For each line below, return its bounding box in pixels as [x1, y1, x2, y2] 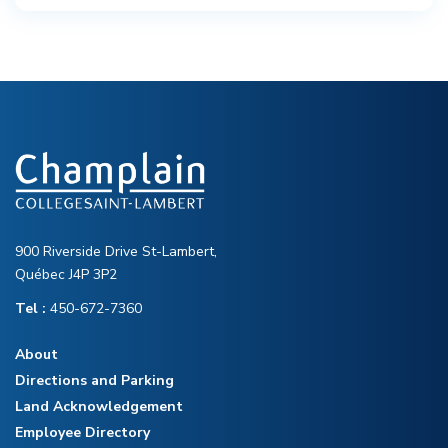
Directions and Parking [15, 371, 174, 391]
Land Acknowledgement [15, 397, 183, 417]
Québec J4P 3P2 [15, 265, 117, 285]
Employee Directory [15, 423, 150, 443]
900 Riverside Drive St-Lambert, [15, 242, 217, 262]
